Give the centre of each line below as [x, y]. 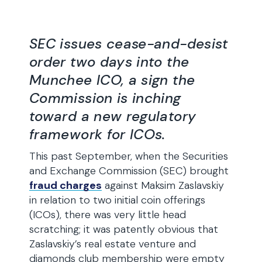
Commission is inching [105, 98]
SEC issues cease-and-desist [129, 44]
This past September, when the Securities [129, 156]
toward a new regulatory [113, 116]
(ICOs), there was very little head [108, 215]
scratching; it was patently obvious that [124, 229]
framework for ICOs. [97, 134]
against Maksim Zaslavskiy [163, 185]
